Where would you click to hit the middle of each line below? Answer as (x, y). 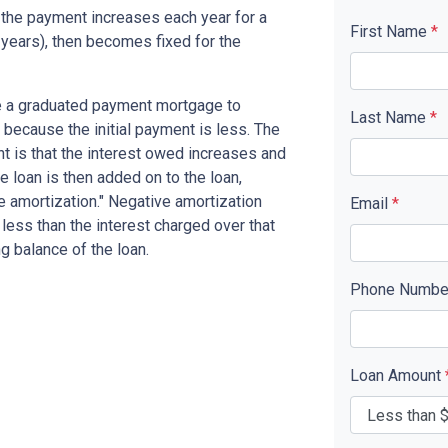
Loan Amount (397, 375)
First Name (390, 31)
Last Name (390, 117)
